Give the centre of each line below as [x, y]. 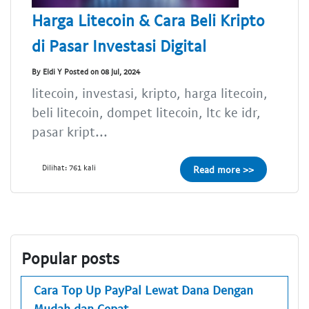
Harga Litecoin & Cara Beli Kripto [148, 20]
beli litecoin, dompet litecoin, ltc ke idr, [146, 112]
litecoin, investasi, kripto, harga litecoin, [150, 92]
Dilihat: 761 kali [69, 167]
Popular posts [70, 258]
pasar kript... [70, 131]
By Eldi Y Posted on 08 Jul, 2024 [86, 71]
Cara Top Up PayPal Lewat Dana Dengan [143, 289]
